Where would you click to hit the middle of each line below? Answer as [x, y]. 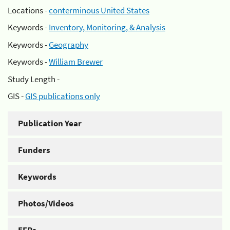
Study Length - [34, 79]
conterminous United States [99, 10]
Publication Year [50, 123]
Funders [34, 150]
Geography [69, 44]
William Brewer [76, 62]
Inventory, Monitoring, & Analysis [107, 27]
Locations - [28, 10]
